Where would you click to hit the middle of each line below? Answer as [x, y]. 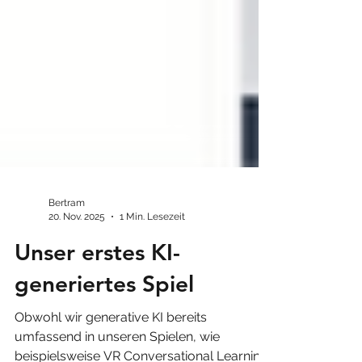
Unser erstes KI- [97, 281]
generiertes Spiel [104, 313]
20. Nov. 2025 [77, 245]
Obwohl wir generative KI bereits [111, 346]
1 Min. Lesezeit [152, 245]
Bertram [67, 232]
